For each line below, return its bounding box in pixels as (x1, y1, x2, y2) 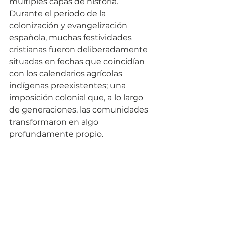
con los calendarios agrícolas (9, 69, 124, 79)
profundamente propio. (9, 129, 103, 139)
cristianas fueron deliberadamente (9, 45, 150, 55)
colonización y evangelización (9, 21, 129, 31)
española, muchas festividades (9, 33, 134, 43)
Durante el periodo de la (9, 9, 108, 19)
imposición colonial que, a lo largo (9, 93, 145, 103)
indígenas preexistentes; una (9, 81, 128, 91)
